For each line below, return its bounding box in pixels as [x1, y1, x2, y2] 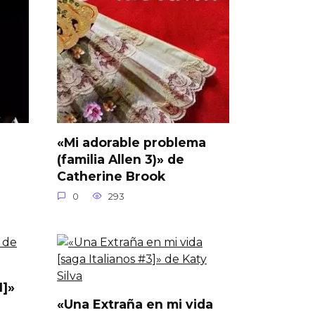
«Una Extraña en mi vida [57, 296, 213, 311]
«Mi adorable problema [57, 134, 206, 150]
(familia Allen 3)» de [57, 151, 184, 167]
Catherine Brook [57, 168, 165, 184]
